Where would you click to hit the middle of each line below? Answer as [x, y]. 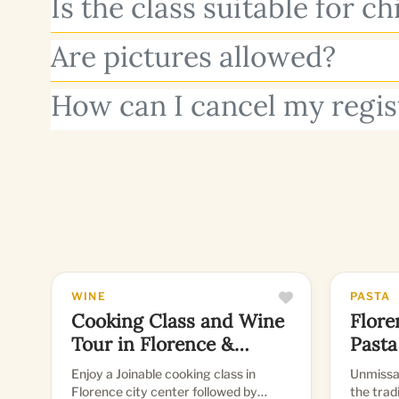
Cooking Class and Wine [178, 321]
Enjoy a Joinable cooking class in [163, 373]
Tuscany [108, 367]
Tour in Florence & [153, 344]
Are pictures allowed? [193, 56]
